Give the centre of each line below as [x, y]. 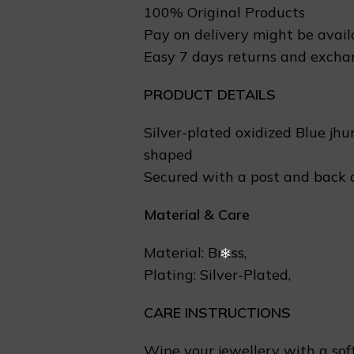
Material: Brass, [195, 252]
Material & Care [197, 215]
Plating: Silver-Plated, [217, 275]
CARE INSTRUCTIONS [217, 313]
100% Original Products [224, 12]
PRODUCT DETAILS [210, 94]
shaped [168, 154]
